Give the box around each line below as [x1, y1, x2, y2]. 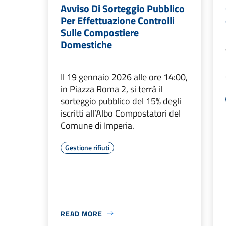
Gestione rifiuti [65, 142, 109, 153]
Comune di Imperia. [61, 118, 134, 132]
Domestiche [61, 36, 112, 52]
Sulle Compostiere [61, 24, 139, 40]
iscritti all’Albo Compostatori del [61, 106, 181, 120]
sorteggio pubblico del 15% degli [61, 94, 181, 108]
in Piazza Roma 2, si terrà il [61, 82, 162, 96]
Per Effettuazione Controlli [61, 12, 175, 28]
